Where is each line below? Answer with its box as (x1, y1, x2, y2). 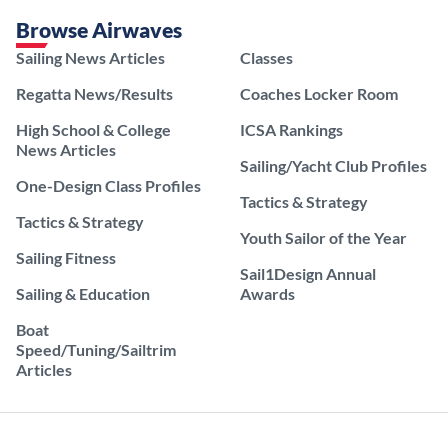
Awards (240, 283, 295, 303)
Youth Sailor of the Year (240, 227, 407, 247)
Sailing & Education (16, 283, 150, 303)
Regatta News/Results (16, 83, 173, 103)
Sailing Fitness (16, 247, 116, 267)
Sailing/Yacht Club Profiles (240, 155, 427, 175)
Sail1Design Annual (240, 263, 376, 283)
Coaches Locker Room (240, 83, 398, 103)
